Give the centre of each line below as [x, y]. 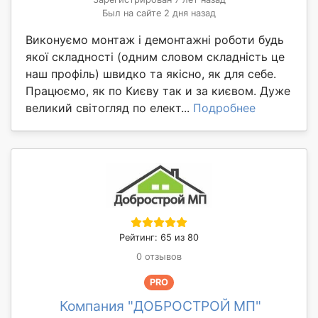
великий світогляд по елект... [109, 108]
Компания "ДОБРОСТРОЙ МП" [160, 306]
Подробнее [224, 108]
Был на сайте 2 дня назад [159, 13]
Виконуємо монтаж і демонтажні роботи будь [155, 39]
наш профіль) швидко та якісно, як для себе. [151, 73]
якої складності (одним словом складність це [155, 56]
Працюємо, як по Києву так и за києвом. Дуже [158, 91]
